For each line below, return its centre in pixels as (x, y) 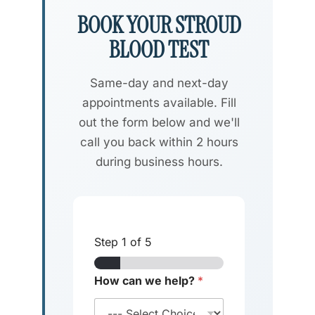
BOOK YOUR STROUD (159, 26)
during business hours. (159, 162)
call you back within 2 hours (159, 142)
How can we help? (146, 281)
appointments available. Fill (159, 103)
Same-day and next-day (159, 83)
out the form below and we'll (159, 123)
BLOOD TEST (159, 50)
